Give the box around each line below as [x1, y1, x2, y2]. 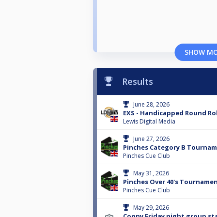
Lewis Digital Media [123, 117, 175, 126]
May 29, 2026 [133, 203, 169, 212]
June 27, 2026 [133, 135, 170, 143]
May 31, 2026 [133, 169, 169, 178]
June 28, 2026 [133, 100, 170, 109]
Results [122, 76, 153, 88]
